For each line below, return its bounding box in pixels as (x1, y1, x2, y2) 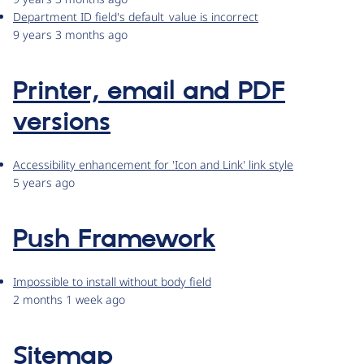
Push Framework (13, 223, 215, 257)
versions (13, 106, 110, 140)
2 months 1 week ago (13, 292, 125, 308)
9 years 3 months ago (13, 27, 128, 43)
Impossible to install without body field (13, 274, 211, 290)
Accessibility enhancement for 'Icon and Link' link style (13, 157, 293, 173)
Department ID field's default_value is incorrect (13, 9, 258, 25)
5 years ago (13, 175, 75, 191)
